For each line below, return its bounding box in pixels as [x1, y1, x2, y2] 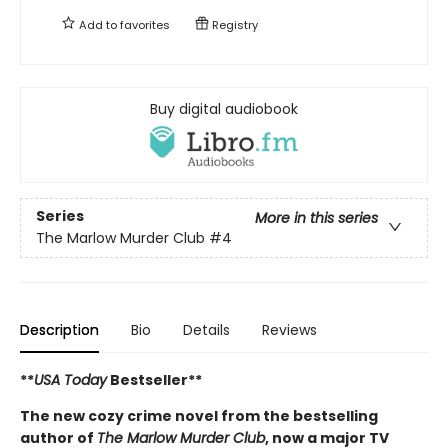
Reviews [262, 319, 317, 340]
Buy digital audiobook [150, 98, 298, 119]
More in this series [255, 208, 378, 229]
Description [20, 319, 99, 340]
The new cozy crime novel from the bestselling [20, 405, 378, 426]
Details [183, 319, 230, 340]
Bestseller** [107, 369, 202, 390]
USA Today [34, 369, 107, 390]
